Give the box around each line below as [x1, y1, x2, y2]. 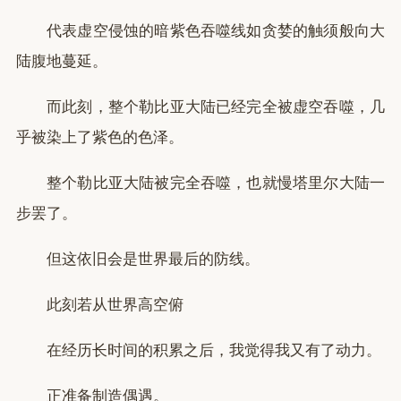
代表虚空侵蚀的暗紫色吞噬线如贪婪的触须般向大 [47, 22, 385, 39]
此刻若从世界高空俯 [47, 296, 183, 313]
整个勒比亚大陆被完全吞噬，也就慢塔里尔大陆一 [47, 175, 385, 192]
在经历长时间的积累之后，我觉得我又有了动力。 [47, 342, 381, 359]
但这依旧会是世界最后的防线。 [47, 251, 260, 268]
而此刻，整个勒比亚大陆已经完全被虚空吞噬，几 [47, 98, 385, 115]
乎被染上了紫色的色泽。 [16, 129, 183, 146]
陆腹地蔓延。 [16, 53, 107, 70]
